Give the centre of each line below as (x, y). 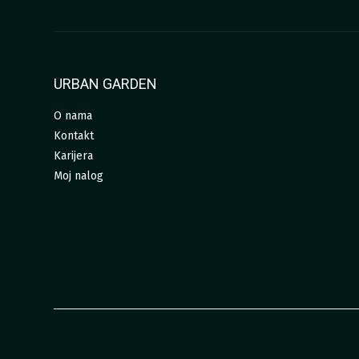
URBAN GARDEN (105, 84)
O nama (73, 116)
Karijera (73, 156)
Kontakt (74, 136)
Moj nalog (79, 176)
